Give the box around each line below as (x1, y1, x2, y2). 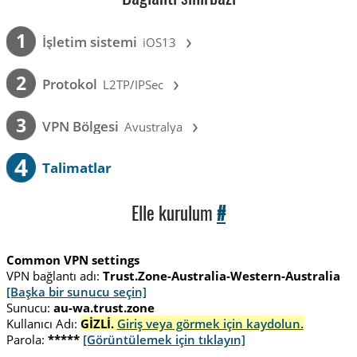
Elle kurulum (131, 206, 217, 225)
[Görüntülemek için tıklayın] (82, 331, 245, 348)
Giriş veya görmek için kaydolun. (116, 316, 304, 332)
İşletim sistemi (41, 33, 137, 52)
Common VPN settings (6, 252, 139, 269)
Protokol (41, 74, 97, 93)
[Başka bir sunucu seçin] (6, 284, 147, 300)
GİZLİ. (80, 316, 117, 332)
